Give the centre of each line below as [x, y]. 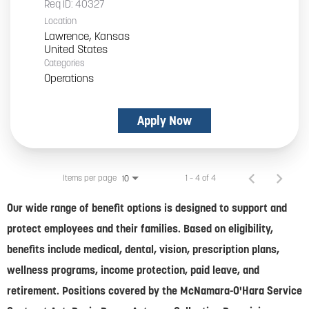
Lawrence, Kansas [87, 36]
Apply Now [165, 120]
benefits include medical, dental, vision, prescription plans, [143, 249]
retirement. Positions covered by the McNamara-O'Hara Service [154, 290]
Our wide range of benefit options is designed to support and [147, 207]
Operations [69, 78]
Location [60, 21]
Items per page [90, 177]
